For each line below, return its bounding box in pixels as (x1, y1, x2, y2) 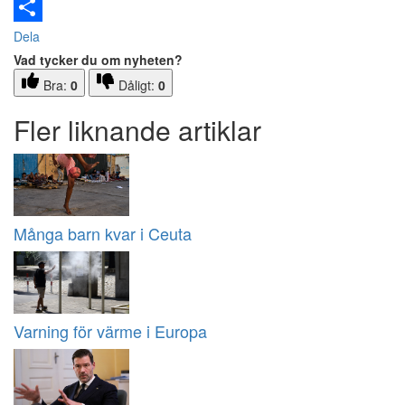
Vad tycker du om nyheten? (14, 51, 183, 70)
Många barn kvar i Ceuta (14, 221, 192, 246)
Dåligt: (118, 76, 158, 95)
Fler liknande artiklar (14, 110, 261, 150)
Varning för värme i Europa (14, 319, 207, 344)
